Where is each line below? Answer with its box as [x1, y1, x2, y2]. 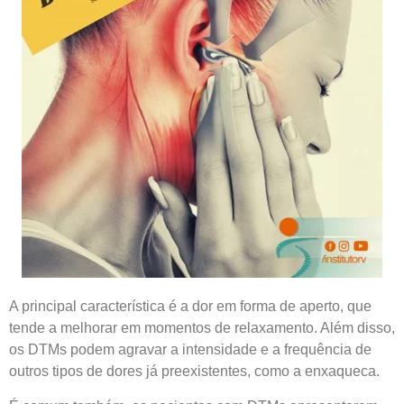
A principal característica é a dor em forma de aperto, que [9, 298, 372, 315]
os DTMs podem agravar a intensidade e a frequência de [9, 342, 372, 358]
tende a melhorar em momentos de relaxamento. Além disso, [9, 320, 395, 336]
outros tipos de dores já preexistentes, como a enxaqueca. [9, 363, 380, 380]
